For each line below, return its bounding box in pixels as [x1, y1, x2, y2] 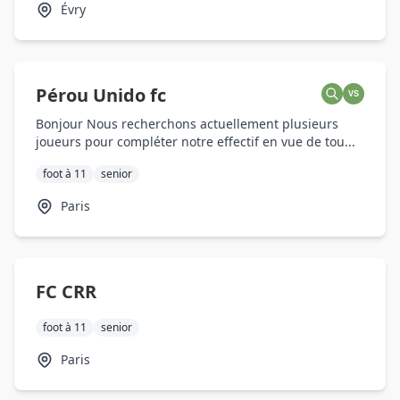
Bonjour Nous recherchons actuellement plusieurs [36, 115, 338, 132]
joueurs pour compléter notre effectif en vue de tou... [36, 133, 355, 150]
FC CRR [36, 279, 96, 304]
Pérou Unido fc [36, 83, 166, 107]
